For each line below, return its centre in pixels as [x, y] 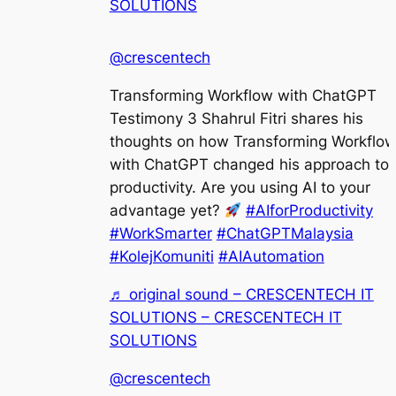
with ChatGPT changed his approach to [249, 165]
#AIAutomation [271, 257]
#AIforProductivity [309, 211]
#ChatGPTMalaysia [285, 234]
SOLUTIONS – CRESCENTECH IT [225, 318]
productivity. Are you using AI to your [240, 188]
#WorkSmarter [160, 234]
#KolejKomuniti [161, 257]
